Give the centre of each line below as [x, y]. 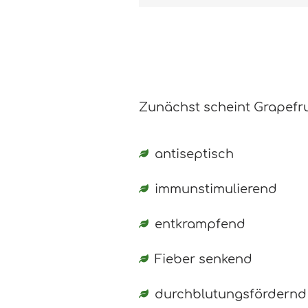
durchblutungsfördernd [230, 294]
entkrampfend [200, 224]
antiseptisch [194, 154]
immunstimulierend [216, 189]
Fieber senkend [203, 259]
